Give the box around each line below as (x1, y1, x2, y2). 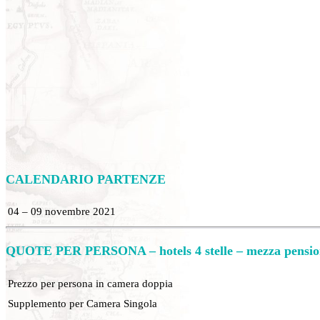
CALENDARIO (6, 171, 97, 186)
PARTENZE (97, 171, 166, 186)
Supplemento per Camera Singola (8, 296, 157, 309)
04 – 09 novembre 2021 (8, 204, 116, 217)
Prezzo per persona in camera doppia (8, 276, 173, 289)
